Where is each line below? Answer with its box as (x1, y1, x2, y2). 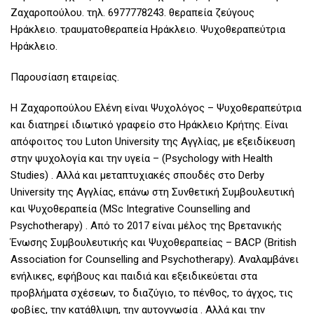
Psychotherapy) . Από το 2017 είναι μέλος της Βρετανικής (11, 219, 282, 232)
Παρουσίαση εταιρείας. (11, 70, 119, 83)
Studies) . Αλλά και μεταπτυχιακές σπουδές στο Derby (11, 168, 264, 182)
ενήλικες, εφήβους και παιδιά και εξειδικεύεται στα (11, 269, 257, 282)
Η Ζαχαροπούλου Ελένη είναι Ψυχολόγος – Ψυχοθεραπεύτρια (11, 101, 301, 114)
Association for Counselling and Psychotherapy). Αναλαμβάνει (11, 252, 299, 266)
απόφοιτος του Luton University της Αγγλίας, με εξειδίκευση (11, 135, 295, 148)
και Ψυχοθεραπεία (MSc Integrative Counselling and (11, 202, 250, 215)
